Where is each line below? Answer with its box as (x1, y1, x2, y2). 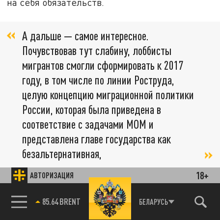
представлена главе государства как (22, 131, 171, 146)
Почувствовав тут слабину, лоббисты (22, 43, 171, 57)
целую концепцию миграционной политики (22, 87, 194, 102)
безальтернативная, (22, 146, 102, 161)
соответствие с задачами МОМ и (22, 116, 154, 131)
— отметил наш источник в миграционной (7, 182, 192, 194)
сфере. (7, 195, 37, 207)
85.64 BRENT (42, 195, 81, 207)
